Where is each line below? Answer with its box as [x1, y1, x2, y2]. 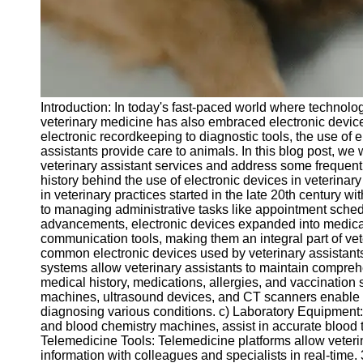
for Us [34, 183, 68, 197]
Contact [26, 84, 70, 98]
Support [26, 55, 71, 69]
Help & [26, 41, 66, 54]
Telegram [26, 13, 79, 27]
